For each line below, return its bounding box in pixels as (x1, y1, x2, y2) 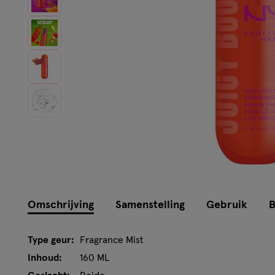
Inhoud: (28, 252, 61, 263)
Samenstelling (115, 199, 185, 211)
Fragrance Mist (80, 234, 144, 245)
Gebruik (206, 199, 247, 211)
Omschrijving (28, 199, 94, 211)
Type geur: (28, 234, 74, 245)
